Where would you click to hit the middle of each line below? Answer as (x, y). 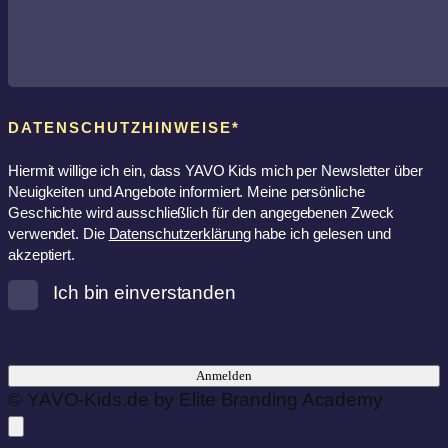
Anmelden (224, 375)
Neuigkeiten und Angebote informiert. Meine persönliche (186, 191)
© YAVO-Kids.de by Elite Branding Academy (195, 399)
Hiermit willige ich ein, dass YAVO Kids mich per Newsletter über (215, 170)
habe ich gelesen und (322, 233)
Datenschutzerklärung (179, 233)
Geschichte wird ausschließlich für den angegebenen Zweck (201, 212)
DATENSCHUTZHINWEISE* (124, 127)
